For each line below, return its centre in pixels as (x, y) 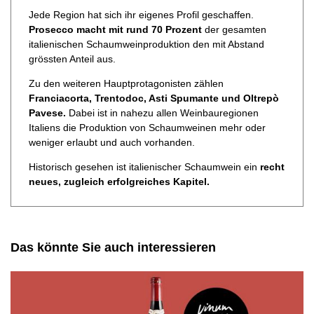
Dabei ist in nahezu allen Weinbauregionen (162, 113)
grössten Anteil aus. (72, 59)
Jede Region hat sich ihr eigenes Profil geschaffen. (141, 15)
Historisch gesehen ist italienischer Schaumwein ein (143, 167)
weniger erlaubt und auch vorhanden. (113, 143)
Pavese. (47, 113)
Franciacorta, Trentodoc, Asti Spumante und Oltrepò (154, 98)
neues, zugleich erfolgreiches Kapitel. (119, 182)
